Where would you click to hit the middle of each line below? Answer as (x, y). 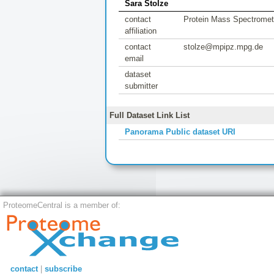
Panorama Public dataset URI (180, 131)
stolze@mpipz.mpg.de (223, 47)
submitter (141, 86)
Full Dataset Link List (150, 115)
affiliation (141, 31)
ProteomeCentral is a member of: (62, 205)
